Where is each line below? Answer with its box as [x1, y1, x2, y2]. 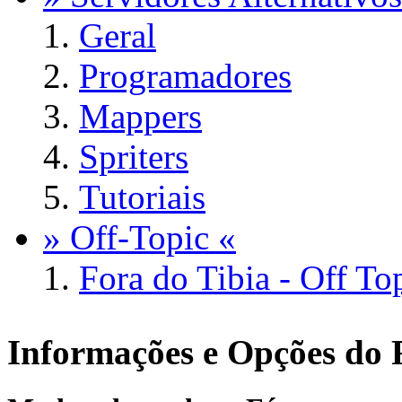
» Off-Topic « [43, 218, 236, 258]
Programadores [79, 57, 292, 96]
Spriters [79, 137, 188, 177]
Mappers [79, 97, 202, 136]
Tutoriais [79, 178, 205, 217]
